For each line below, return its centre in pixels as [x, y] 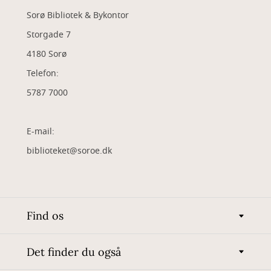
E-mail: [41, 132]
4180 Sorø [47, 54]
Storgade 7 [50, 35]
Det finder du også [74, 252]
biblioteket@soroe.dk [69, 151]
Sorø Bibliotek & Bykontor [78, 16]
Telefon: [43, 74]
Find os [45, 216]
